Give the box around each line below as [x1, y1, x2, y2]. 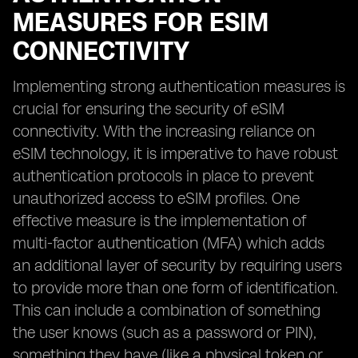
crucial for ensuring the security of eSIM [13, 99, 284, 118]
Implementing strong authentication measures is [13, 77, 345, 96]
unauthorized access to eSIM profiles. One [13, 189, 300, 208]
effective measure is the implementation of [13, 211, 306, 230]
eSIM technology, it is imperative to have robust [13, 144, 338, 163]
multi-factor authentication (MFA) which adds [13, 233, 324, 253]
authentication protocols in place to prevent [13, 166, 314, 185]
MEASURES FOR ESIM [13, 7, 268, 38]
